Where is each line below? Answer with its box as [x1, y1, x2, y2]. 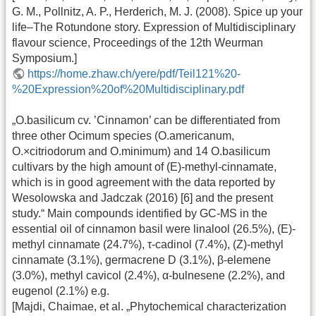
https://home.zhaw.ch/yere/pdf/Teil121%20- [28, 68, 241, 80]
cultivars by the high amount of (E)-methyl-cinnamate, [12, 161, 276, 174]
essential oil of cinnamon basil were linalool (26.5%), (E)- [12, 223, 296, 236]
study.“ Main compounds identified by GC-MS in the [12, 207, 267, 220]
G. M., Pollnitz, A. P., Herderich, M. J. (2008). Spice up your [12, 6, 303, 18]
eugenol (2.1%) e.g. [12, 285, 109, 298]
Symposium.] [12, 52, 77, 65]
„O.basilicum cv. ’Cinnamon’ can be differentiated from [12, 114, 280, 127]
